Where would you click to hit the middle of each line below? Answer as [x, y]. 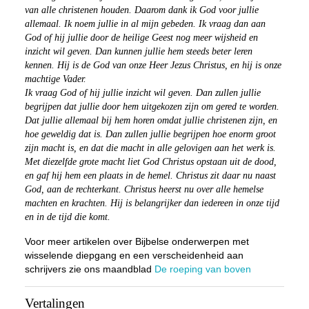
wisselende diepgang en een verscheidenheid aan [134, 255]
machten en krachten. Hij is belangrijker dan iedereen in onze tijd [152, 203]
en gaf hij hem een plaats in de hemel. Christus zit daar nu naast [150, 176]
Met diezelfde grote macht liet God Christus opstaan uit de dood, [150, 162]
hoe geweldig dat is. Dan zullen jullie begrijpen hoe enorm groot [150, 134]
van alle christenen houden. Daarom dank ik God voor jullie [141, 10]
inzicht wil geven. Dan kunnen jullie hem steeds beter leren [138, 51]
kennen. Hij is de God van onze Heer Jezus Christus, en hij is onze [153, 65]
